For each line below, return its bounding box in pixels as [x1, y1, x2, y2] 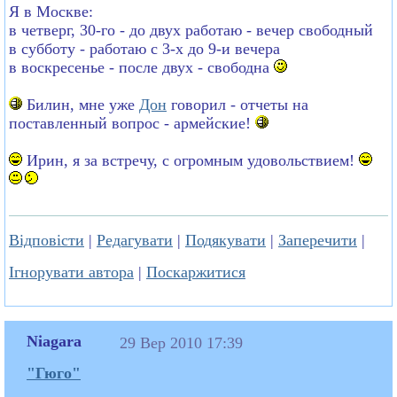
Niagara [27, 331, 82, 350]
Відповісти [9, 230, 84, 249]
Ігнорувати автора [9, 262, 134, 281]
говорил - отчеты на [167, 95, 308, 113]
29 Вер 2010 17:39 [120, 333, 247, 352]
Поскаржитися [146, 262, 245, 281]
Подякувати [185, 230, 266, 249]
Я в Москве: [9, 2, 93, 20]
